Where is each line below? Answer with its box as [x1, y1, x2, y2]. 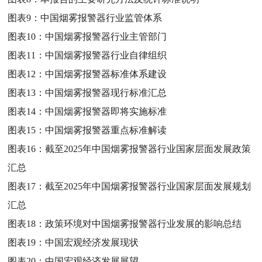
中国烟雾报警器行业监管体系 [40, 12, 163, 23]
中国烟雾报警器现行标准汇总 [45, 87, 167, 98]
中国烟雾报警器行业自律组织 [45, 50, 167, 60]
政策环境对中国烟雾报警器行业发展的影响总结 [45, 218, 242, 229]
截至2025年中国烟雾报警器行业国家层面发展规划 [45, 181, 251, 191]
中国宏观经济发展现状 [45, 237, 139, 247]
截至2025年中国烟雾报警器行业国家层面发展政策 [45, 143, 251, 154]
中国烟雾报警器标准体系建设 [45, 68, 167, 79]
